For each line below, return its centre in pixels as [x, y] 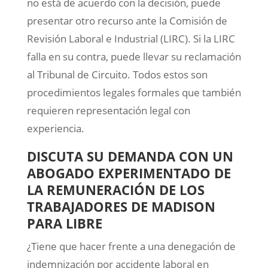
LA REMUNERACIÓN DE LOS [115, 190]
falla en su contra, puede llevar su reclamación [134, 57]
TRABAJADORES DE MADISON [121, 207]
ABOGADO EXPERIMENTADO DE [129, 173]
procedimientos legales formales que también [134, 93]
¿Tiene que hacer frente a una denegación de [131, 246]
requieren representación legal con [108, 111]
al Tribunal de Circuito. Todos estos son [117, 75]
